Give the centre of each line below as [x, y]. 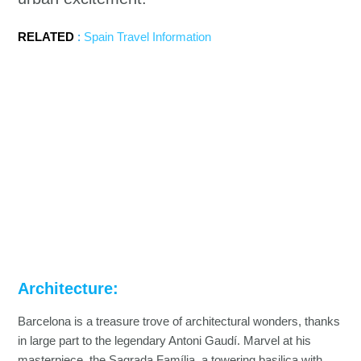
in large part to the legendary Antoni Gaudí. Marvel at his [165, 340]
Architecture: [68, 288]
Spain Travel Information [148, 37]
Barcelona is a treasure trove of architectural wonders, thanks [179, 321]
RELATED [46, 37]
